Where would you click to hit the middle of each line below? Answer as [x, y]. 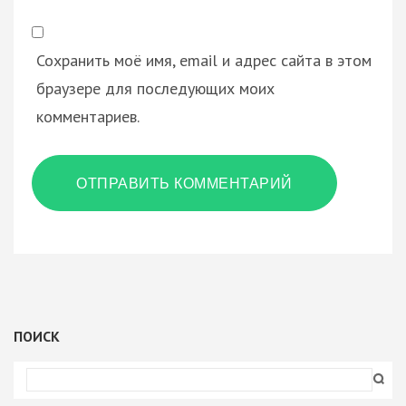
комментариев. [88, 116]
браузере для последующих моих [155, 88]
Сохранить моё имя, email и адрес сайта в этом [204, 60]
